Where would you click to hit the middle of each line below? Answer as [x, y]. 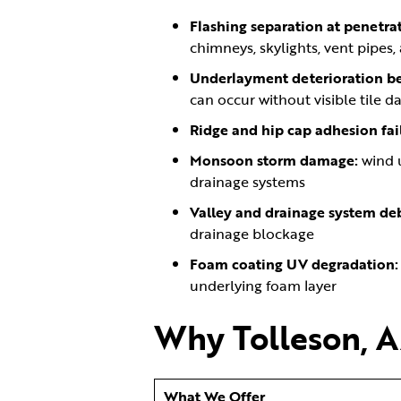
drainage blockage [252, 234]
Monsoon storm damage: [276, 160]
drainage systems [247, 182]
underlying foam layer [263, 286]
